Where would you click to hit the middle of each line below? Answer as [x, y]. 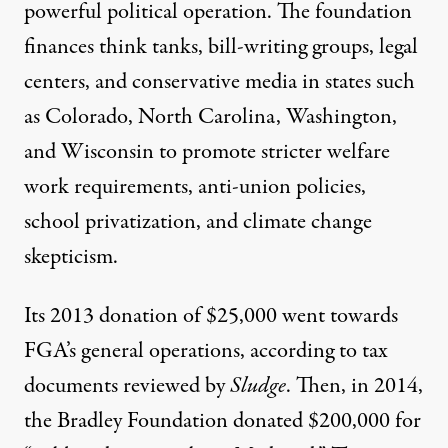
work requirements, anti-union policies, [195, 187]
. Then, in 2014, [354, 386]
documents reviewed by [127, 386]
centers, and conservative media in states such [219, 82]
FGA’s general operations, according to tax [206, 351]
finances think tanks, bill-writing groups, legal [221, 47]
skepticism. [71, 257]
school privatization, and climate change [198, 222]
